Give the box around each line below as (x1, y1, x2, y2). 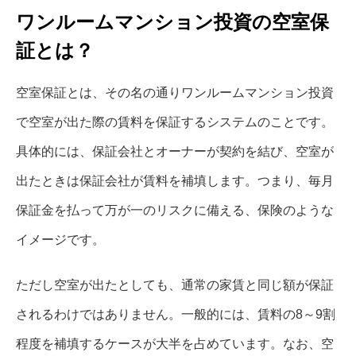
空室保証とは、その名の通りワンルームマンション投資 (16, 86, 334, 100)
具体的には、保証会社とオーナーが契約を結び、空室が (16, 145, 334, 159)
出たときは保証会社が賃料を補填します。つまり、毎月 (16, 174, 334, 188)
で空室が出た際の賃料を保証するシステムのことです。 (16, 115, 334, 130)
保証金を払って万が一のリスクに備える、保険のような (16, 203, 334, 218)
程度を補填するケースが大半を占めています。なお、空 (16, 337, 334, 351)
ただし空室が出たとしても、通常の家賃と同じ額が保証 (16, 278, 334, 292)
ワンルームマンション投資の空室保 (16, 11, 329, 33)
